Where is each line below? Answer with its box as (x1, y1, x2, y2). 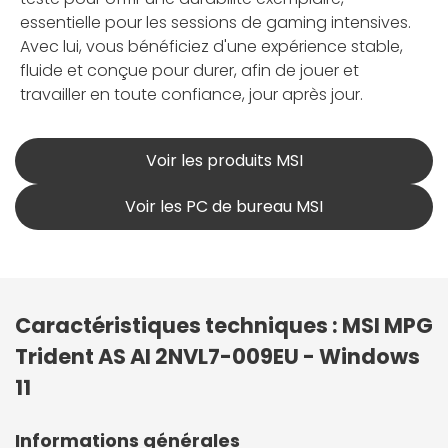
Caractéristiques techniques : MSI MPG (15, 311, 433, 341)
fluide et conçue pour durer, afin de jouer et (20, 59, 359, 83)
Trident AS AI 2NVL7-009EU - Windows (15, 342, 420, 372)
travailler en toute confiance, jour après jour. (20, 83, 363, 107)
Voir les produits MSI (145, 149, 303, 173)
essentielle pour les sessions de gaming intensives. (20, 11, 411, 35)
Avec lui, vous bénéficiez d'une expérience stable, (20, 35, 403, 59)
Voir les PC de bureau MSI (125, 195, 323, 219)
